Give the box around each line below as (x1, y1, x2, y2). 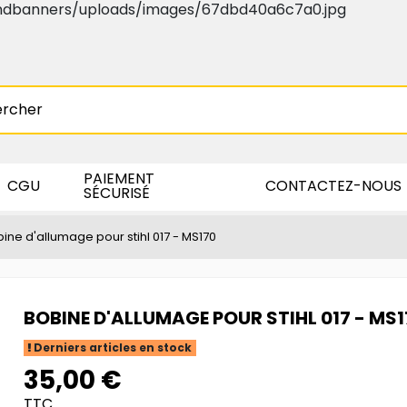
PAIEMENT (84, 167, 154, 189)
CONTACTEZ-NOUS (265, 174, 402, 196)
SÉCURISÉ (84, 182, 150, 203)
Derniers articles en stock (31, 340, 193, 356)
